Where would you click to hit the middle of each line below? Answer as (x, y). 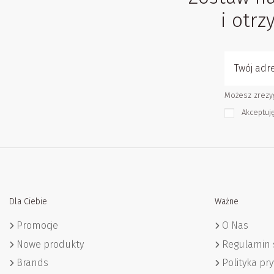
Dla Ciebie (28, 201)
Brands (32, 263)
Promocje (37, 226)
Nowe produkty (50, 244)
